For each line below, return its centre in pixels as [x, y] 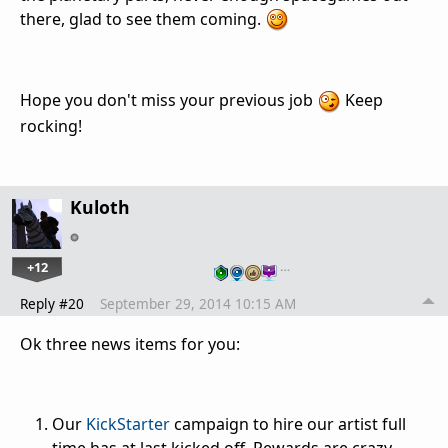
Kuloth [100, 207]
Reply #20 [52, 304]
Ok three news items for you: [130, 344]
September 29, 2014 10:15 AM [198, 304]
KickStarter [130, 424]
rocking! [51, 126]
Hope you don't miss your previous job [168, 100]
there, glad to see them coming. [142, 18]
